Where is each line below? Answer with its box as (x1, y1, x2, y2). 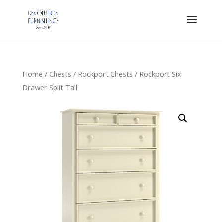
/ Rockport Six (132, 69, 181, 79)
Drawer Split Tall (22, 82, 77, 92)
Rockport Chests (77, 69, 133, 79)
